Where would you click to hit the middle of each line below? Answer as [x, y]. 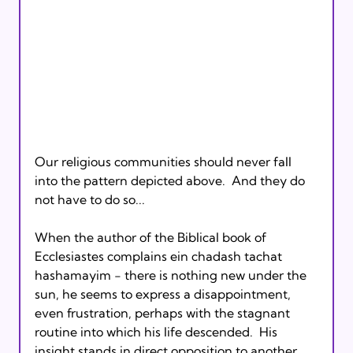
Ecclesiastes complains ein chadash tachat [160, 256]
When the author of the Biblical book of [152, 238]
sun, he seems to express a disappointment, [164, 294]
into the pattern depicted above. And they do [171, 181]
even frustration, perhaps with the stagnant [163, 313]
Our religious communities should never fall [164, 162]
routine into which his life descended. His [157, 332]
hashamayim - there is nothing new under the [172, 275]
